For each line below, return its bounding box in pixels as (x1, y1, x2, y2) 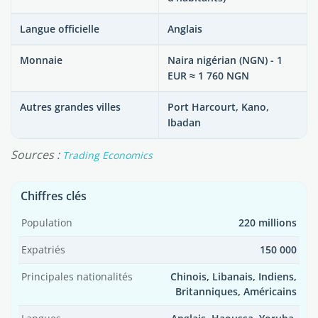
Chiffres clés (21, 188, 87, 204)
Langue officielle (20, 22, 99, 35)
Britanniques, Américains (175, 285, 297, 298)
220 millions (238, 216, 297, 229)
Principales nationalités (21, 270, 133, 283)
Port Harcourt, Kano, (168, 100, 269, 114)
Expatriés (21, 243, 65, 256)
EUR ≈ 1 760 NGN (168, 69, 249, 82)
